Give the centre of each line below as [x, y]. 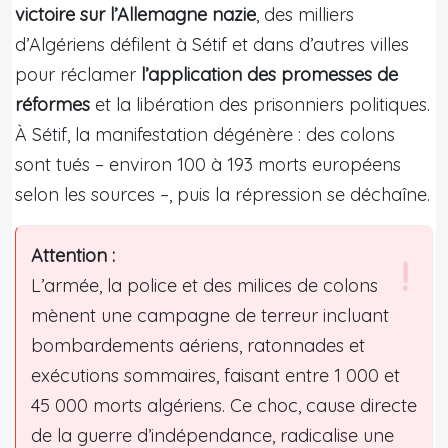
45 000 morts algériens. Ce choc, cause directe [224, 405]
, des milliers [305, 14]
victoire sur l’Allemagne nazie [135, 14]
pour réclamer [78, 74]
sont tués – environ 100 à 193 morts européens [208, 164]
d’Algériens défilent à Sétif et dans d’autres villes [212, 44]
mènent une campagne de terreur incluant [210, 315]
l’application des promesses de [269, 74]
